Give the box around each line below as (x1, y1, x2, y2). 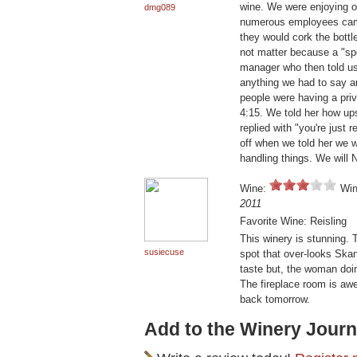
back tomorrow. (240, 293, 310, 306)
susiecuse (144, 247, 184, 257)
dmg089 (144, 2, 175, 13)
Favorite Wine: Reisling (240, 215, 347, 228)
